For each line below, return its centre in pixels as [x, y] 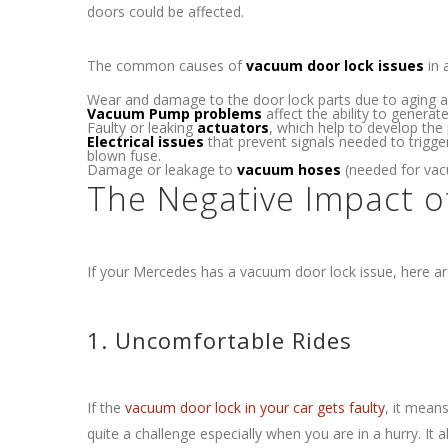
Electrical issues [145, 141]
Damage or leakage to [162, 169]
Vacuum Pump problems [174, 113]
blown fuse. [124, 155]
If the [106, 407]
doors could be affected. [165, 11]
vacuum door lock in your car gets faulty [255, 407]
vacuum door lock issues [335, 65]
